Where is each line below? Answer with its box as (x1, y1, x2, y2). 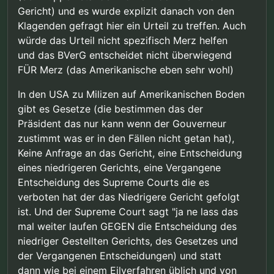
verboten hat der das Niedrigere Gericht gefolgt (18, 191, 240, 204)
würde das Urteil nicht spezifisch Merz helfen (18, 34, 228, 47)
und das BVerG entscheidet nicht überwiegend (18, 49, 232, 62)
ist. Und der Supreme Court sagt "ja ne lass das (18, 206, 238, 218)
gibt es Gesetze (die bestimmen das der (18, 103, 203, 116)
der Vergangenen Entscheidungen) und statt (18, 250, 221, 262)
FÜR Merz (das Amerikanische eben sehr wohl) (18, 64, 234, 76)
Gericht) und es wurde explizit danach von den (18, 5, 234, 18)
